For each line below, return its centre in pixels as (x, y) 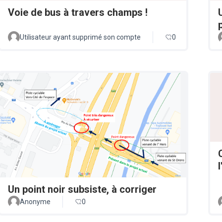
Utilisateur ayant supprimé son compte (80, 37)
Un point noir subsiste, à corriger (82, 190)
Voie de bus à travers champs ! (78, 12)
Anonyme (35, 202)
